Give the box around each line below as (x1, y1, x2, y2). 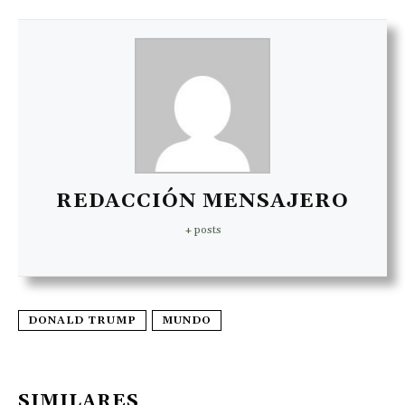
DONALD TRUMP (28, 314, 137, 327)
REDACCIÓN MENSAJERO (56, 189, 349, 214)
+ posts (184, 223, 221, 237)
